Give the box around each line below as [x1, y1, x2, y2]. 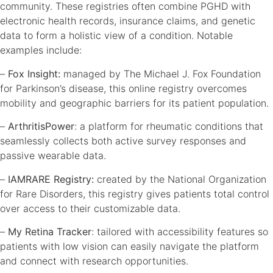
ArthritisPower [8, 120, 74, 133]
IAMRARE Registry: [8, 172, 94, 185]
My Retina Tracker [8, 225, 91, 238]
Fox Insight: [8, 67, 60, 80]
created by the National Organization [94, 172, 266, 185]
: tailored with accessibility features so [91, 225, 268, 238]
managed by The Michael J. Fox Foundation [60, 67, 261, 80]
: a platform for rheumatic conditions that [74, 120, 263, 133]
